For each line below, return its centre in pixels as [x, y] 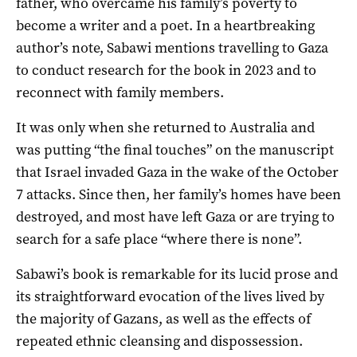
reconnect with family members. [120, 92]
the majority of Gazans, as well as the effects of [163, 318]
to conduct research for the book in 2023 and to [166, 70]
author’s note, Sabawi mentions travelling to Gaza [172, 47]
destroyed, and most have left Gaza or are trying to [175, 216]
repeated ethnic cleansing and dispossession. [159, 341]
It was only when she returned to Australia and [165, 127]
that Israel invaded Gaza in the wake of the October [177, 172]
